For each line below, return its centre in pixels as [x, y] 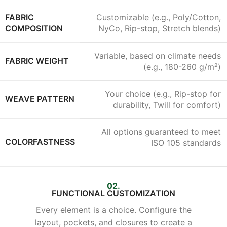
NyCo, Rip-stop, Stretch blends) [160, 28]
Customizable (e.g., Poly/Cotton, [159, 17]
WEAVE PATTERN [40, 99]
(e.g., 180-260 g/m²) [182, 67]
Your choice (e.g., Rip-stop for [163, 93]
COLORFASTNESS [40, 142]
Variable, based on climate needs [158, 55]
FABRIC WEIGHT [37, 61]
